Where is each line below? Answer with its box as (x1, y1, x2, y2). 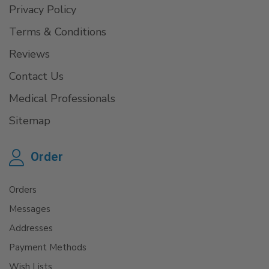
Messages (9, 202, 50, 215)
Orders (9, 183, 37, 196)
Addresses (9, 222, 53, 234)
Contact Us (9, 69, 64, 83)
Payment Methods (9, 241, 86, 253)
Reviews (9, 47, 50, 61)
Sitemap (9, 113, 50, 128)
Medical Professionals (9, 91, 115, 106)
